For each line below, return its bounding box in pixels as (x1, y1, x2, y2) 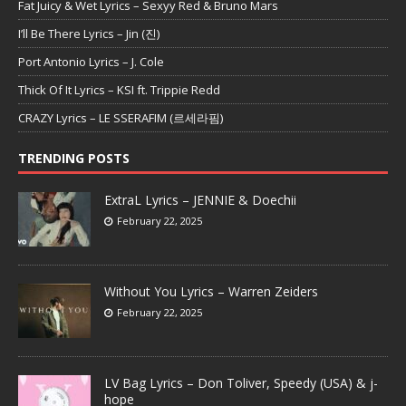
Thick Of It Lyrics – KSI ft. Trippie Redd (18, 82, 220, 99)
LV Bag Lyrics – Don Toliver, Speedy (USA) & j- (104, 374, 378, 392)
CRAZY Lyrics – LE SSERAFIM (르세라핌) (18, 110, 223, 127)
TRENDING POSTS (18, 150, 130, 168)
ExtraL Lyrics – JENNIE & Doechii (104, 191, 296, 209)
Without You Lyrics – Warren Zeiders (104, 283, 318, 301)
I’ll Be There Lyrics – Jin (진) (18, 25, 159, 43)
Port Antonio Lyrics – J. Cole (18, 53, 164, 71)
